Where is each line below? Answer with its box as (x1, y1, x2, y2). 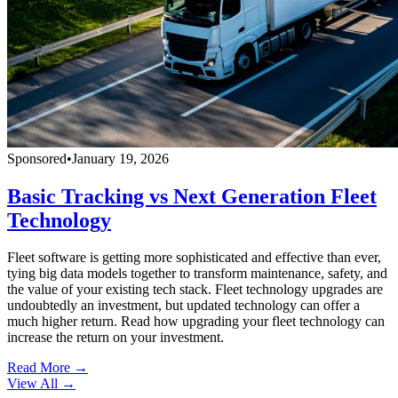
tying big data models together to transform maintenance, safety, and (7, 266, 387, 282)
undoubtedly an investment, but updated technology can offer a (7, 298, 360, 314)
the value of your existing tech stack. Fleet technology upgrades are (7, 282, 383, 298)
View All (7, 376, 58, 392)
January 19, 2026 (72, 150, 169, 166)
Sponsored (7, 150, 67, 166)
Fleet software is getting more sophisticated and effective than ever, (7, 250, 381, 266)
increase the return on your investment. (7, 330, 224, 346)
